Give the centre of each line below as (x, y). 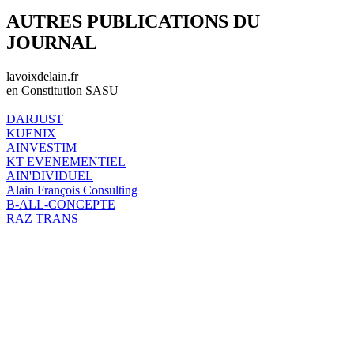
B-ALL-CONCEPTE (61, 204)
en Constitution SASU (62, 90)
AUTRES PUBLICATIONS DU (133, 21)
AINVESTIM (41, 147)
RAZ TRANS (42, 218)
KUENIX (31, 133)
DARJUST (35, 119)
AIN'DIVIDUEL (50, 175)
